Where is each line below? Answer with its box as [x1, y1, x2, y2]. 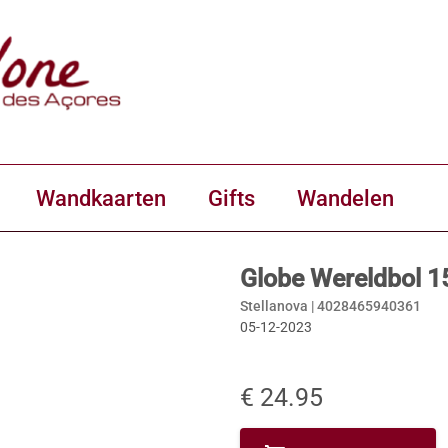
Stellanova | [240, 298, 317, 314]
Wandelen [297, 185, 394, 211]
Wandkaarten [36, 185, 166, 211]
